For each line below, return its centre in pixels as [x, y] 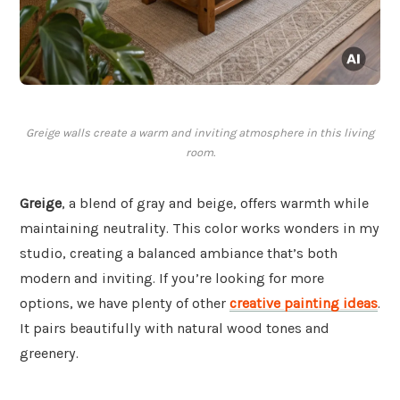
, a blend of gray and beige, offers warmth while [215, 204]
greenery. [49, 354]
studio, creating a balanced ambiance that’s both [179, 254]
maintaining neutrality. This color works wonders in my [200, 229]
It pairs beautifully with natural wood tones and [175, 329]
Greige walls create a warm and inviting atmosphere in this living [200, 133]
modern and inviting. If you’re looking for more [172, 279]
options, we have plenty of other [125, 304]
